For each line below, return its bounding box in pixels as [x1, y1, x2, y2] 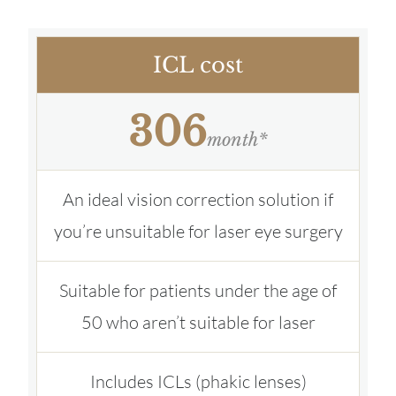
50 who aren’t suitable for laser [80, 310, 316, 333]
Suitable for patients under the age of [59, 278, 337, 301]
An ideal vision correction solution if [63, 187, 333, 210]
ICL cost [153, 50, 243, 79]
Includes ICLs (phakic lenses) [89, 369, 307, 392]
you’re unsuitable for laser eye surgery [53, 219, 343, 242]
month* [207, 128, 268, 150]
